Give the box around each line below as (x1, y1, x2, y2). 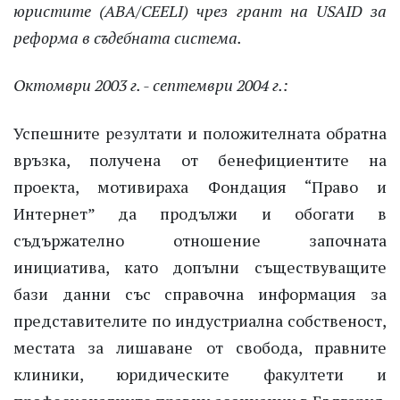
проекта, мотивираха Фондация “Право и (13, 175, 387, 197)
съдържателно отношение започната (13, 229, 387, 251)
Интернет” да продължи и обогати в (13, 202, 387, 224)
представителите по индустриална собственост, (13, 309, 387, 331)
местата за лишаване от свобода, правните (13, 336, 387, 358)
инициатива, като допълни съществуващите (13, 255, 387, 278)
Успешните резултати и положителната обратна (13, 121, 387, 144)
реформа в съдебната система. (13, 26, 242, 48)
